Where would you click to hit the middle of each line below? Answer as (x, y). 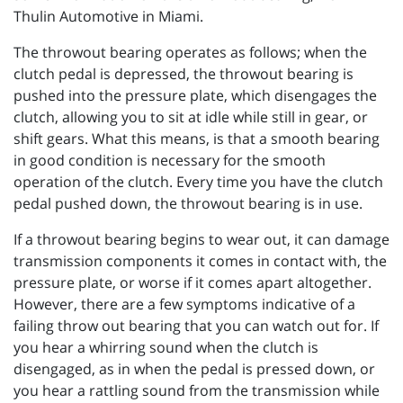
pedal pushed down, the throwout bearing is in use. (188, 204)
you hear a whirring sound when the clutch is (166, 348)
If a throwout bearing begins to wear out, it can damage (201, 240)
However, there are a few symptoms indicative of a (184, 304)
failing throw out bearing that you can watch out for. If (196, 326)
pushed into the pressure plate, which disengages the (195, 96)
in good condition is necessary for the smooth (170, 161)
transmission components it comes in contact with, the (200, 261)
